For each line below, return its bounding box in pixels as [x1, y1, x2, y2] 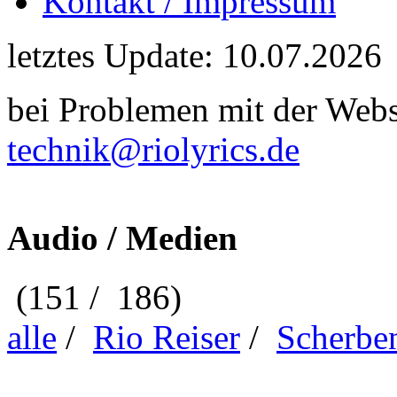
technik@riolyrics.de [7, 130, 300, 168]
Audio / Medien [7, 219, 237, 258]
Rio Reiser [93, 317, 240, 356]
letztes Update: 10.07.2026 [7, 36, 382, 74]
